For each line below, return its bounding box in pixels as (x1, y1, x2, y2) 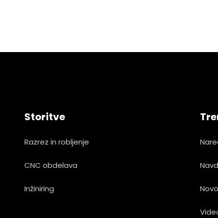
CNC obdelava (24, 160, 77, 170)
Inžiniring (24, 183, 54, 194)
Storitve (24, 109, 65, 124)
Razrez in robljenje (24, 136, 89, 147)
